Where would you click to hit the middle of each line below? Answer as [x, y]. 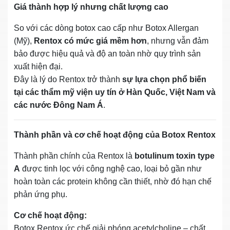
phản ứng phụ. [41, 194]
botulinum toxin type [175, 156]
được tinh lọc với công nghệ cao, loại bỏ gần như [111, 168]
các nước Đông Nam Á [59, 105]
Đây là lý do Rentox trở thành [68, 79]
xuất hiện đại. [38, 66]
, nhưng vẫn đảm [178, 41]
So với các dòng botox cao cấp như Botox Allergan [106, 28]
